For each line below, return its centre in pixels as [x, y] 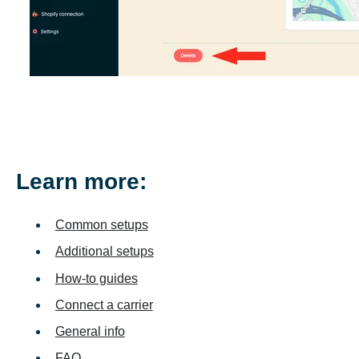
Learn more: [81, 181]
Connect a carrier [104, 305]
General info [90, 332]
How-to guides [96, 278]
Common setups [101, 225]
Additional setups [104, 252]
